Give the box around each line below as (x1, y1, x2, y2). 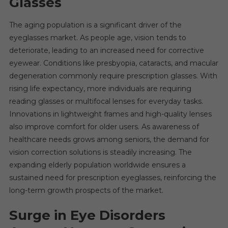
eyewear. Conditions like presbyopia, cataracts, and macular (9, 58, 218, 68)
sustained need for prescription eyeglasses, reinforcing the (9, 173, 216, 182)
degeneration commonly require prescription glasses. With (9, 71, 217, 80)
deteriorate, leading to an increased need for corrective (9, 45, 204, 55)
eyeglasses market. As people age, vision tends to (9, 33, 186, 42)
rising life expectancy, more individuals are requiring (9, 83, 191, 93)
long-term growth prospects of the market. (9, 185, 163, 195)
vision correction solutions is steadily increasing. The (9, 147, 192, 157)
